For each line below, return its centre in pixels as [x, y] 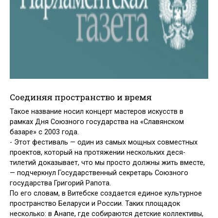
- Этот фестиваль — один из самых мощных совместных [104, 143]
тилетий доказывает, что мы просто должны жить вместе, [107, 163]
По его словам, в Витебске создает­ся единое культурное [106, 194]
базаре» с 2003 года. [44, 132]
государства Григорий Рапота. [60, 183]
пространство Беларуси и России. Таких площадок [95, 204]
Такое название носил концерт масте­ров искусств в [97, 112]
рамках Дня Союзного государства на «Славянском [97, 122]
